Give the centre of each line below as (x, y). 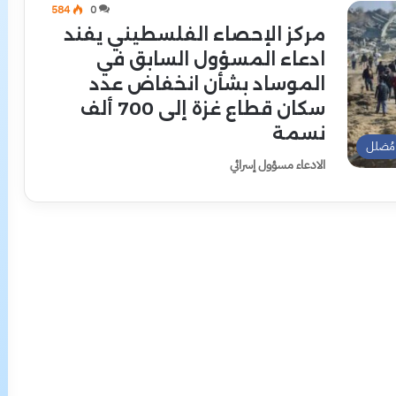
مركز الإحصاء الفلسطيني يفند (194, 34)
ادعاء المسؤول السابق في (211, 59)
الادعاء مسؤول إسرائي (278, 165)
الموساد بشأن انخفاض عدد (207, 84)
